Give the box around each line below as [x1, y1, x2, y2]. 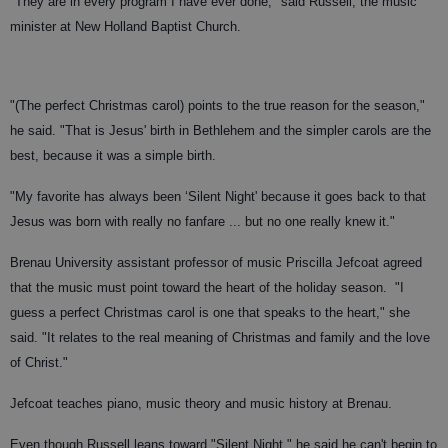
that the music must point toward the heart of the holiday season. [10, 279, 395, 295]
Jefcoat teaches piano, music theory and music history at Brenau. [10, 395, 392, 411]
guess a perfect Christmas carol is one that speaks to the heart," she [10, 304, 410, 320]
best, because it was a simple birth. [10, 147, 216, 163]
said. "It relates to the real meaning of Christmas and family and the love [10, 329, 430, 345]
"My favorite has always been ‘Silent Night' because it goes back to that [10, 188, 426, 204]
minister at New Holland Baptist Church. [10, 18, 241, 34]
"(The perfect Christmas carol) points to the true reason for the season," [10, 97, 425, 113]
